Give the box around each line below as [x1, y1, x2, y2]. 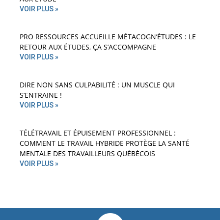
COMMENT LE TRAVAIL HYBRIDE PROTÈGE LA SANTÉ [20, 138, 190, 148]
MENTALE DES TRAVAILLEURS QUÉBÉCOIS [20, 149, 155, 159]
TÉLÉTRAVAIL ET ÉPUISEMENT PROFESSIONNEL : [20, 128, 176, 138]
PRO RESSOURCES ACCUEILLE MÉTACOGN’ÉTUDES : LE [20, 32, 196, 42]
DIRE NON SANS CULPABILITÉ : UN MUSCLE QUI [20, 80, 175, 90]
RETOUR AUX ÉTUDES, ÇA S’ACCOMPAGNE [20, 42, 156, 52]
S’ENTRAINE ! [20, 90, 62, 100]
